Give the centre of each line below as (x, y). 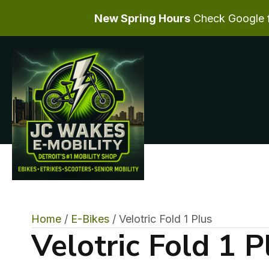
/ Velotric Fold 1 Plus (161, 219)
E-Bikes (90, 219)
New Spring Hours (142, 18)
